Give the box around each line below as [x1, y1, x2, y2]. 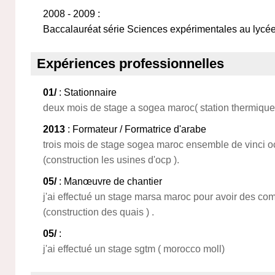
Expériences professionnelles [37, 56, 224, 71]
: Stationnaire [56, 87, 117, 98]
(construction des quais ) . [43, 207, 154, 217]
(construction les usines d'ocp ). [43, 155, 179, 165]
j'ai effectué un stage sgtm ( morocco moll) [43, 244, 225, 254]
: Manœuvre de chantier [56, 176, 162, 187]
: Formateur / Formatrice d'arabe [65, 124, 206, 134]
